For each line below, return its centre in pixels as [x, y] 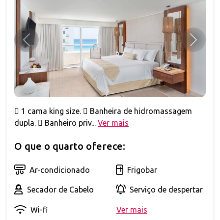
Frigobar [142, 170]
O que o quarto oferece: [70, 146]
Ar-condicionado [60, 170]
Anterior [41, 45]
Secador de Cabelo [60, 189]
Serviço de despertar [166, 189]
